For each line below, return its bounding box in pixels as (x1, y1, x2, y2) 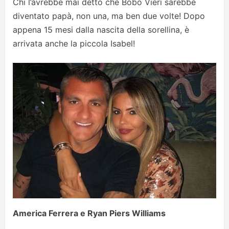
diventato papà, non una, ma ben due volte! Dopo (13, 10, 205, 21)
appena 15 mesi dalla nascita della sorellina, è (13, 24, 189, 35)
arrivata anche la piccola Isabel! (13, 38, 135, 49)
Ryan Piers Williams (87, 208, 166, 219)
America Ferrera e (13, 208, 87, 219)
